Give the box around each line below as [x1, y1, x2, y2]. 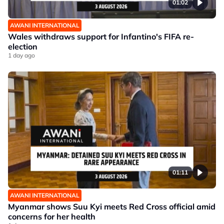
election [8, 41, 37, 52]
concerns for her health [8, 211, 95, 222]
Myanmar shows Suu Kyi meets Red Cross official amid [8, 201, 215, 212]
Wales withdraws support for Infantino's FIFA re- [8, 31, 194, 42]
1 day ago [8, 51, 35, 59]
